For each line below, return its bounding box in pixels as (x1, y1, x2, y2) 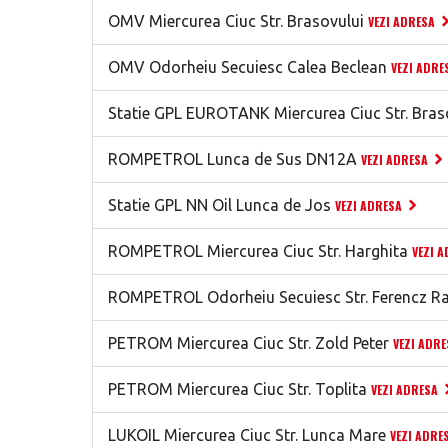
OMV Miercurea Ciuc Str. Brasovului (108, 12, 364, 30)
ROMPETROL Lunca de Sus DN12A (108, 150, 357, 168)
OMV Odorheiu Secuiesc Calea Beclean (108, 58, 387, 76)
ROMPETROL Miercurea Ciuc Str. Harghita (108, 242, 408, 260)
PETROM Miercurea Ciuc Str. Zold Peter (108, 334, 389, 352)
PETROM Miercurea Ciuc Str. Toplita (108, 380, 367, 398)
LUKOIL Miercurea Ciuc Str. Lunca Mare (108, 426, 386, 444)
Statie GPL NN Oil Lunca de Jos (108, 196, 331, 214)
